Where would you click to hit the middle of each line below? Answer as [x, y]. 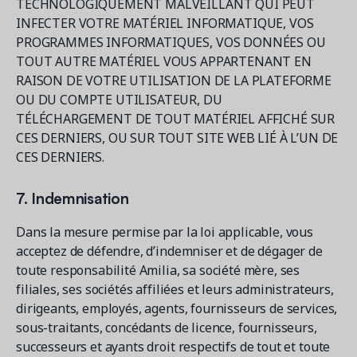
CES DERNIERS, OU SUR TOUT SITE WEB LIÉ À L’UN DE [177, 138]
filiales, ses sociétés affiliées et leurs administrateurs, [175, 289]
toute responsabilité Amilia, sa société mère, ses [158, 270]
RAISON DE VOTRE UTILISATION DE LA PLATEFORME [174, 80]
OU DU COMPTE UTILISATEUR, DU [119, 100]
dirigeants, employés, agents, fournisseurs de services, [177, 308]
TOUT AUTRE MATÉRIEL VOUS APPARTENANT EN [164, 61]
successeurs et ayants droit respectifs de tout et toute [173, 347]
